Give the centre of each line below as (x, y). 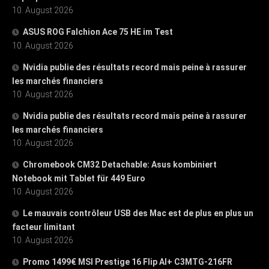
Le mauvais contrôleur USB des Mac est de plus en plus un (138, 213)
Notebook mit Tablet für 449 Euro (79, 178)
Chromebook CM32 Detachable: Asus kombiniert (120, 164)
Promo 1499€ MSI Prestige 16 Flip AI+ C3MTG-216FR (128, 261)
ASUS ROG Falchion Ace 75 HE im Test (98, 32)
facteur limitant (44, 227)
